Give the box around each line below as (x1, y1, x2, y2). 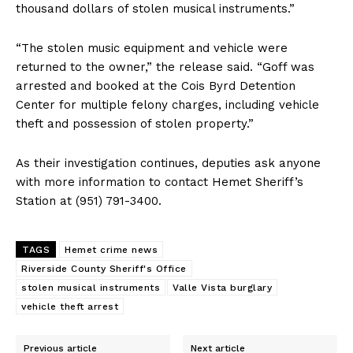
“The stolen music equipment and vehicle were (16, 40, 288, 55)
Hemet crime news (65, 243, 158, 255)
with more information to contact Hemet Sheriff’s (16, 174, 303, 189)
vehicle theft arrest (21, 300, 118, 312)
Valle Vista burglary (173, 281, 272, 293)
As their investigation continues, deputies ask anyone (16, 155, 321, 170)
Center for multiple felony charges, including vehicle (16, 97, 319, 112)
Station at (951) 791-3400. (16, 193, 162, 208)
